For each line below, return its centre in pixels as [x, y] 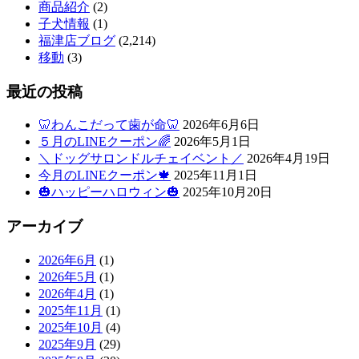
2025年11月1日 [216, 175]
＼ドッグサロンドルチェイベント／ [141, 159]
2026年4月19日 [288, 159]
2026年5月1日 [212, 142]
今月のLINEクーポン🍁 [105, 175]
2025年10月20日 [228, 192]
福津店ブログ [77, 40]
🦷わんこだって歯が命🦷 [109, 125]
